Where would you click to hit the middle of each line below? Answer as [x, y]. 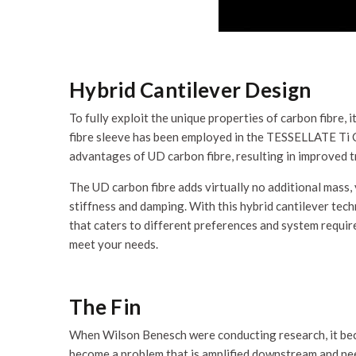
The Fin [105, 307]
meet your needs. [114, 244]
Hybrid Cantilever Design [190, 90]
